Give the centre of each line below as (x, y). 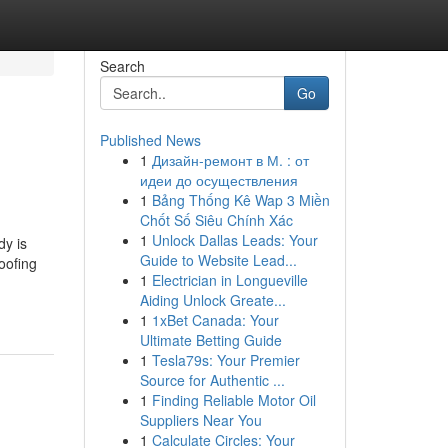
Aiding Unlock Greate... (212, 300)
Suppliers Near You (200, 420)
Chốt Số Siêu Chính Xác (216, 220)
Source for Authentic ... (212, 380)
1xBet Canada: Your (215, 320)
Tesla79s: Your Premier (225, 360)
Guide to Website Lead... (218, 260)
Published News (150, 140)
